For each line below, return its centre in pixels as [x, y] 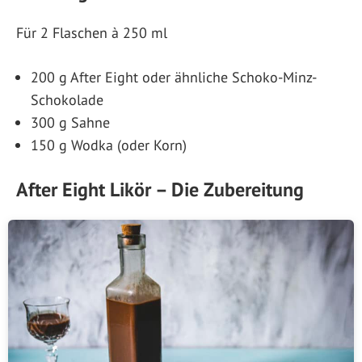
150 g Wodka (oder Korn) [109, 145]
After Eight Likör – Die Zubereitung [160, 189]
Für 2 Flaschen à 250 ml [92, 32]
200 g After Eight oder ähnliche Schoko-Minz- [174, 77]
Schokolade [67, 99]
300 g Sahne [70, 122]
